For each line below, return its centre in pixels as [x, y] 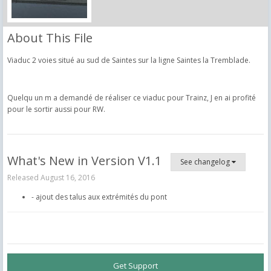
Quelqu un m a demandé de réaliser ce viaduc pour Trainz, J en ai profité [132, 97]
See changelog [206, 162]
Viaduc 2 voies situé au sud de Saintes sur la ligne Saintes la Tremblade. [129, 60]
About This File [50, 38]
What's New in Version [73, 160]
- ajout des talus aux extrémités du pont [99, 197]
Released [24, 177]
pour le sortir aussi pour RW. [56, 109]
